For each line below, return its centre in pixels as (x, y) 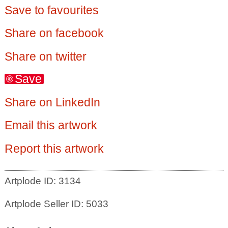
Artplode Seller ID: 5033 (56, 204)
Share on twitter (45, 56)
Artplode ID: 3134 (42, 181)
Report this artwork (54, 148)
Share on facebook (54, 33)
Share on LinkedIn (52, 102)
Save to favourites (51, 10)
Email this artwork (51, 125)
